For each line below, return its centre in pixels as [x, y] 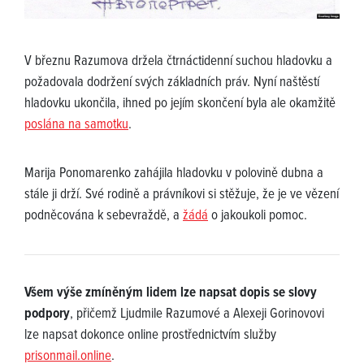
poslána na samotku [76, 126]
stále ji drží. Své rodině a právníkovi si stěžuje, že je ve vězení [182, 195]
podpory [47, 315]
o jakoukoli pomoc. [258, 217]
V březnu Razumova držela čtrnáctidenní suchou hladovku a [178, 62]
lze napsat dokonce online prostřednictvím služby [150, 336]
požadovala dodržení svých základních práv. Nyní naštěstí [172, 83]
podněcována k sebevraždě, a [104, 217]
